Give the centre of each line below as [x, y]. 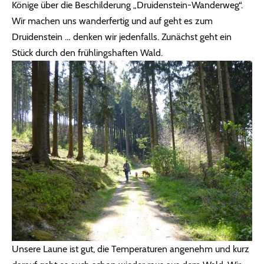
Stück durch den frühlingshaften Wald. [87, 53]
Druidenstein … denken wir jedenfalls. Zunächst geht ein [122, 37]
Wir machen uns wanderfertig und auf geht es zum [112, 21]
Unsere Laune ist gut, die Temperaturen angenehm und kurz [131, 249]
